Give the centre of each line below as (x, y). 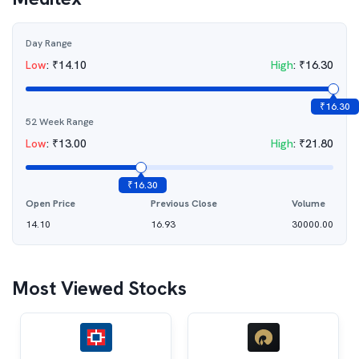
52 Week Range (60, 122)
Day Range (49, 43)
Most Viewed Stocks (99, 288)
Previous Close (184, 204)
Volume (309, 204)
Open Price (50, 204)
